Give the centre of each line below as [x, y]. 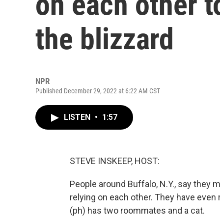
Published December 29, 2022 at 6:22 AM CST [98, 91]
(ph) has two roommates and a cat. [137, 210]
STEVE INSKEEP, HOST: [115, 161]
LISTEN [78, 117]
